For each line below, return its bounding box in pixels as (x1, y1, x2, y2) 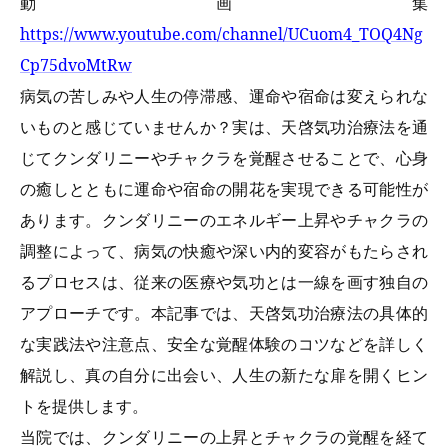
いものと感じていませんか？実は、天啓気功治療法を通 (20, 115, 428, 138)
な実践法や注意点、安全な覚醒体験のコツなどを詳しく (20, 332, 428, 355)
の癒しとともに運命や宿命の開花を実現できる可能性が (20, 177, 428, 200)
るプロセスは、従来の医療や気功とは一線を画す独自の (20, 270, 428, 293)
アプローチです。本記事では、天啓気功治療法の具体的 (20, 301, 428, 324)
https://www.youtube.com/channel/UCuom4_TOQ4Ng (20, 22, 423, 45)
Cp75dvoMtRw (20, 53, 132, 76)
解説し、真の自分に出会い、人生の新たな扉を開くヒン (20, 363, 428, 386)
